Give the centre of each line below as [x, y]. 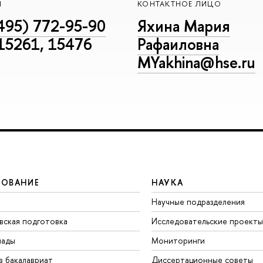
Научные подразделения [198, 202]
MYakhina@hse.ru [196, 62]
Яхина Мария [184, 26]
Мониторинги [178, 241]
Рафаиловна [178, 44]
